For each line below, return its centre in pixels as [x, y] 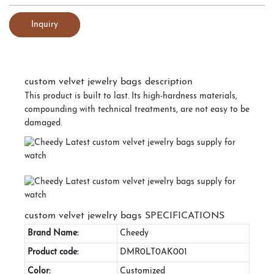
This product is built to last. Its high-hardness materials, [131, 96]
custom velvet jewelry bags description [109, 82]
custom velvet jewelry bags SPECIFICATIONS [124, 216]
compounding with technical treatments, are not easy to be [137, 109]
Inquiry [45, 24]
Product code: [53, 252]
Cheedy [134, 233]
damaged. [43, 123]
